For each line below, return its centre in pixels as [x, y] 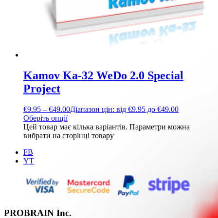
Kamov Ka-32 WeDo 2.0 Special [103, 75]
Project [42, 88]
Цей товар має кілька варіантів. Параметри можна [107, 127]
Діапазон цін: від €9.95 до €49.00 [124, 109]
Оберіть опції [45, 118]
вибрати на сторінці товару [69, 135]
